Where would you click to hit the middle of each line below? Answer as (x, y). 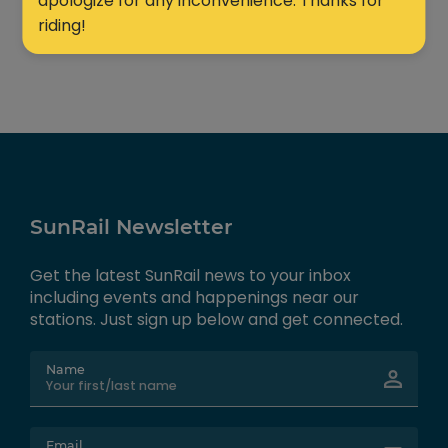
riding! (62, 25)
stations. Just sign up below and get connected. (216, 320)
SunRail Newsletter (131, 227)
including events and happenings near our (194, 298)
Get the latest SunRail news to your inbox (190, 276)
